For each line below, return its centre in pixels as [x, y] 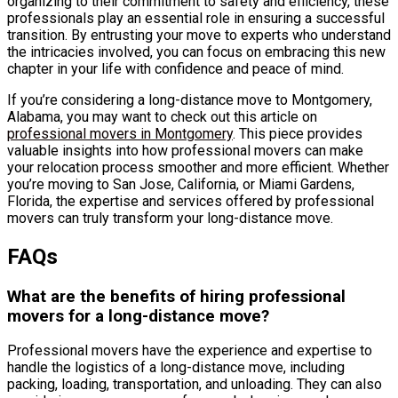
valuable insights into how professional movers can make [185, 150]
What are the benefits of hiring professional [176, 296]
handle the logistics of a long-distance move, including [176, 368]
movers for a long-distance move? [138, 316]
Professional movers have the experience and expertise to [190, 351]
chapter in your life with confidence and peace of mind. [175, 68]
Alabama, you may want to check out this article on [162, 116]
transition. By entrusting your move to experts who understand [199, 35]
